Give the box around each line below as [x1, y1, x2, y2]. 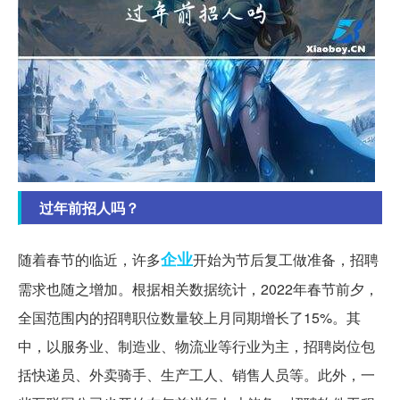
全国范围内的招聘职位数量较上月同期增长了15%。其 [18, 307, 361, 329]
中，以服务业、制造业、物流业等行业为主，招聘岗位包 [18, 336, 375, 357]
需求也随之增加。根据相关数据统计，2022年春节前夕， [18, 279, 379, 300]
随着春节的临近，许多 [18, 249, 161, 271]
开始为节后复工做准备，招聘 [193, 249, 379, 271]
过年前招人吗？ [39, 197, 139, 219]
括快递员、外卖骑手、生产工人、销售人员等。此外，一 [18, 364, 375, 386]
